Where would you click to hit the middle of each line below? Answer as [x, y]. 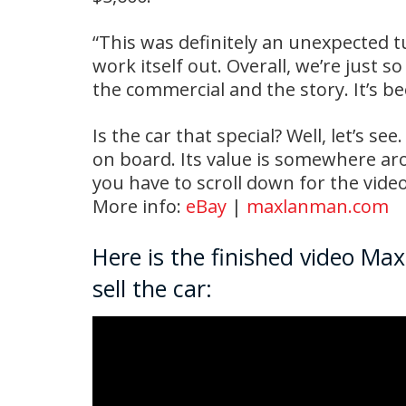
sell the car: [152, 289]
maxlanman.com [318, 207]
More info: [139, 207]
